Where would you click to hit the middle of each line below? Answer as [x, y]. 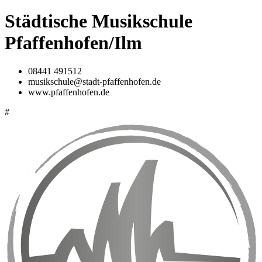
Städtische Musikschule [99, 21]
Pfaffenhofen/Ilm [73, 42]
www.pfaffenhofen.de [69, 92]
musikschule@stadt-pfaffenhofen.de [94, 82]
